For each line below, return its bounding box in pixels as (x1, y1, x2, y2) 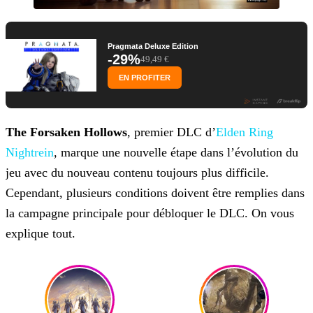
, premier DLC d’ (127, 125, 216, 140)
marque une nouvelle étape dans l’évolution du (57, 145, 298, 160)
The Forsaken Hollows (6, 125, 127, 140)
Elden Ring (216, 125, 273, 140)
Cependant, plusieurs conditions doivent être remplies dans (6, 186, 305, 201)
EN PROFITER (119, 73, 170, 82)
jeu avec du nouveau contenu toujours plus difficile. (6, 166, 269, 180)
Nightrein (6, 145, 54, 160)
